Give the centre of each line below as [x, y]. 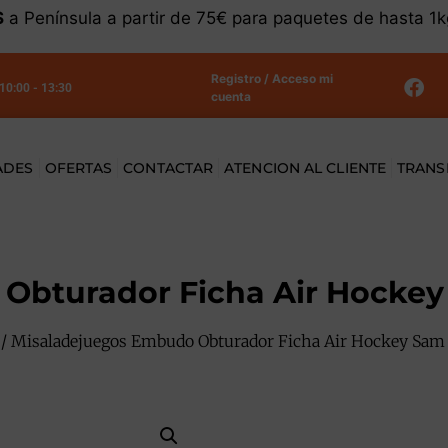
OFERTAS [78, 168]
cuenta [230, 96]
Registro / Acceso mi [271, 78]
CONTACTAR [168, 168]
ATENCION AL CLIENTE [305, 168]
